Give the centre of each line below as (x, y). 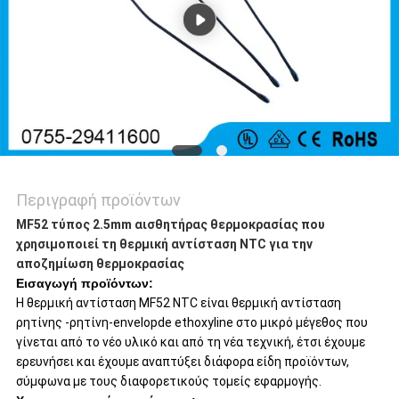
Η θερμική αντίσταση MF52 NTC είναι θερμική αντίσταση (178, 302)
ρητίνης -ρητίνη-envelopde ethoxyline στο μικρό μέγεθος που (191, 322)
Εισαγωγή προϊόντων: (84, 283)
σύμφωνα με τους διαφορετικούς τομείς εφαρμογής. (168, 381)
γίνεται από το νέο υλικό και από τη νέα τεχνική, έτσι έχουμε (190, 342)
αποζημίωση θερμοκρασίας (100, 263)
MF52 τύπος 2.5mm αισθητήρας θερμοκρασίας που (170, 224)
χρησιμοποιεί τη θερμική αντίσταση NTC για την (164, 244)
